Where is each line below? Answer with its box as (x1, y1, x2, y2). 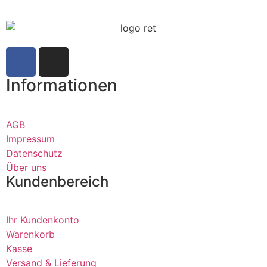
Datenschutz (6, 147, 63, 159)
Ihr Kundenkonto (6, 213, 79, 226)
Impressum (6, 132, 55, 145)
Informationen (6, 74, 117, 95)
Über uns (6, 161, 46, 173)
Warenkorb (6, 228, 55, 240)
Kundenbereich (6, 172, 108, 190)
